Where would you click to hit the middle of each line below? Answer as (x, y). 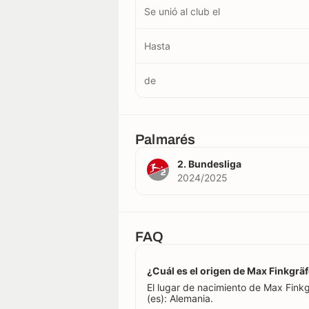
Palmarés (166, 139)
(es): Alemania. (180, 298)
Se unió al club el (182, 11)
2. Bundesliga (209, 164)
